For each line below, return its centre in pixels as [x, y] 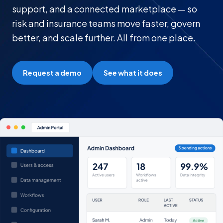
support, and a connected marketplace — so [105, 9]
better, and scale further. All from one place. [104, 38]
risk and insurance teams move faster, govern [106, 23]
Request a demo [52, 73]
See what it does [133, 73]
